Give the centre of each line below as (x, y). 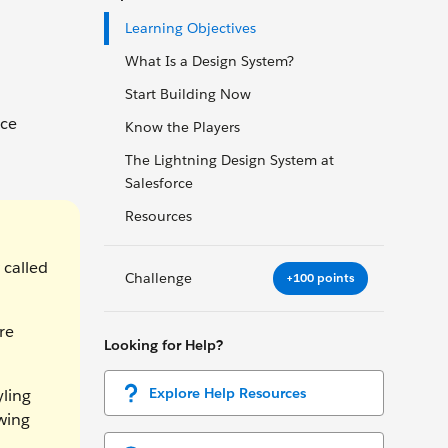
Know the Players (182, 127)
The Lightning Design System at (229, 160)
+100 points (320, 278)
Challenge (158, 277)
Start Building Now (188, 94)
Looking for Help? (163, 344)
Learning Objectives (190, 28)
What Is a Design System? (209, 61)
